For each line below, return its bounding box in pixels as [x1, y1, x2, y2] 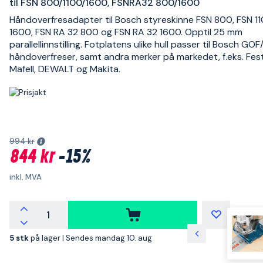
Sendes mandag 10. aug [66, 232, 152, 243]
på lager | [31, 232, 66, 243]
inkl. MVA [9, 171, 42, 182]
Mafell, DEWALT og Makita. [9, 63, 120, 75]
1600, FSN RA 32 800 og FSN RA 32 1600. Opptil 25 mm [9, 26, 242, 38]
